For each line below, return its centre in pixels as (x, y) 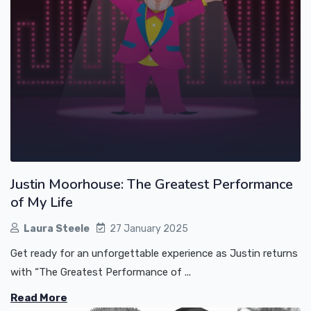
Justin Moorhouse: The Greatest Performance (152, 185)
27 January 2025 (149, 229)
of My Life (42, 203)
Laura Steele (57, 229)
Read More (39, 298)
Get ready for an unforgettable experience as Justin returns (154, 254)
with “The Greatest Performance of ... (101, 272)
